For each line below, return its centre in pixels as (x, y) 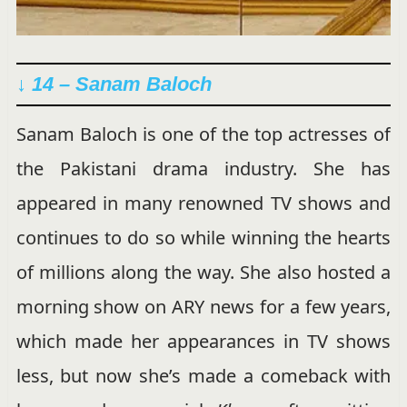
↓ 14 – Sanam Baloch (114, 84)
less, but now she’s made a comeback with (203, 376)
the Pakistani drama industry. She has (203, 169)
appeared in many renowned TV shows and (203, 203)
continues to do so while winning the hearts (203, 238)
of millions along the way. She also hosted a (203, 273)
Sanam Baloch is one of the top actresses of (203, 134)
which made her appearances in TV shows (203, 342)
